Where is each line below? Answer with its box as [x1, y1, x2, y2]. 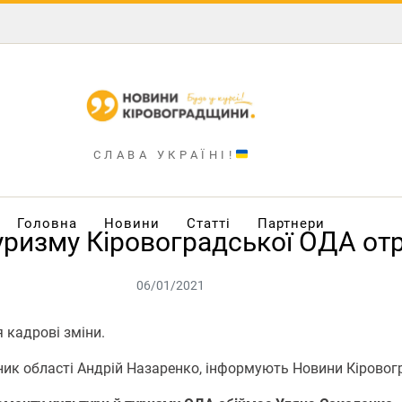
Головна [16, 214, 77, 232]
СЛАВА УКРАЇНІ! [92, 147, 236, 162]
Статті [186, 214, 231, 232]
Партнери [257, 214, 325, 232]
